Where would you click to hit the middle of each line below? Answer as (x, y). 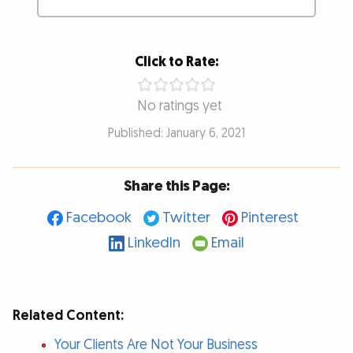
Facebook (98, 217)
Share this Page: (176, 186)
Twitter (186, 217)
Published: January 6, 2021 (176, 134)
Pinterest (269, 217)
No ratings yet (180, 106)
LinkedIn (154, 243)
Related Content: (68, 315)
